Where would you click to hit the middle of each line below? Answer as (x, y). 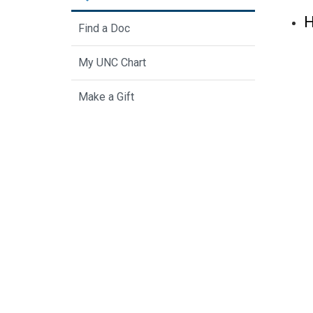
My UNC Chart (112, 63)
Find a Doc (104, 29)
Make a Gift (106, 97)
